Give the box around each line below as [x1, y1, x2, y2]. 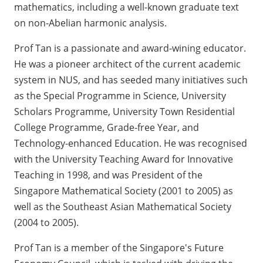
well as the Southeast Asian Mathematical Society [14, 200, 231, 214]
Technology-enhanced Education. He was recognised [14, 137, 247, 150]
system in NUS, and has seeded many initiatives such [14, 73, 248, 87]
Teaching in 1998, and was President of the [14, 168, 203, 182]
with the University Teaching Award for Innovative [14, 153, 233, 166]
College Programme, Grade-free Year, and [14, 121, 199, 134]
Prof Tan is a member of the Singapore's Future [14, 241, 224, 255]
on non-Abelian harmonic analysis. [14, 16, 167, 30]
